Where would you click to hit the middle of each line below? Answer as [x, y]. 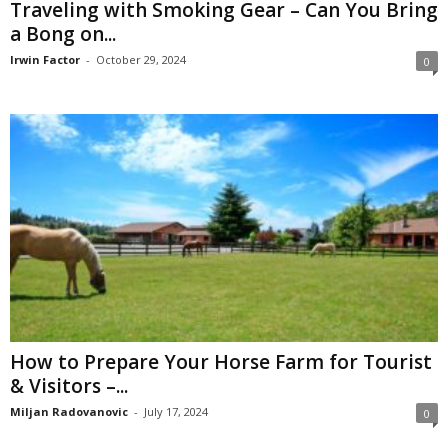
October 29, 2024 [141, 59]
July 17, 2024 [176, 411]
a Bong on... [63, 33]
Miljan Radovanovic [69, 411]
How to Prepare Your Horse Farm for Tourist [221, 361]
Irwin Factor [45, 59]
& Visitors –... [69, 385]
